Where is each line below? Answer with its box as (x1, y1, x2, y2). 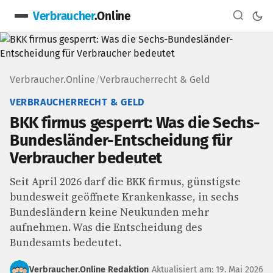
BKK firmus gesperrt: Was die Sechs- (10, 113, 261, 132)
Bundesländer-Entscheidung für (10, 131, 232, 150)
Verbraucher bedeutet (10, 149, 163, 168)
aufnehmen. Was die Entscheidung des (10, 220, 202, 235)
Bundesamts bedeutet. (10, 235, 121, 250)
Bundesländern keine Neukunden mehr (10, 205, 210, 219)
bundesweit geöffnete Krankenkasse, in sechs (10, 190, 239, 204)
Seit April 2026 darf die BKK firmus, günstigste (10, 174, 241, 189)
